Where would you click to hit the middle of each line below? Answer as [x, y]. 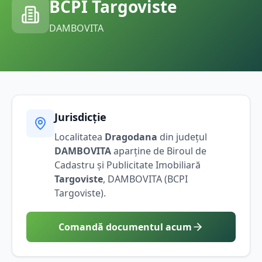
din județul [182, 137]
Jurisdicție [80, 117]
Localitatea [80, 137]
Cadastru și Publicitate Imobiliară [127, 165]
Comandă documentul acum [125, 227]
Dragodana [131, 137]
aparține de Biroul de [159, 151]
